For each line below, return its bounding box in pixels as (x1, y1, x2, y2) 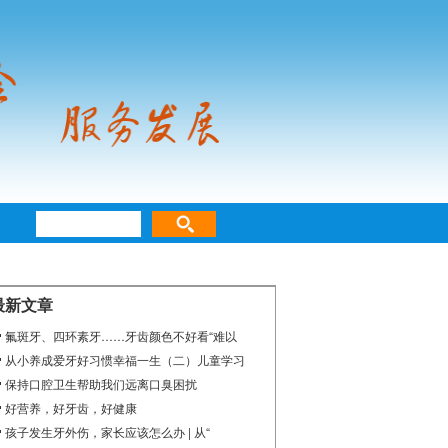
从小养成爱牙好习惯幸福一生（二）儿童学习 (5, 351, 245, 368)
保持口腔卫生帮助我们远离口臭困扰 (5, 375, 197, 392)
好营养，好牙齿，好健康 (5, 399, 137, 416)
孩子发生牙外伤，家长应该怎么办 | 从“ (5, 423, 210, 440)
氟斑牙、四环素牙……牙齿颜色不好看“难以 (5, 327, 237, 344)
